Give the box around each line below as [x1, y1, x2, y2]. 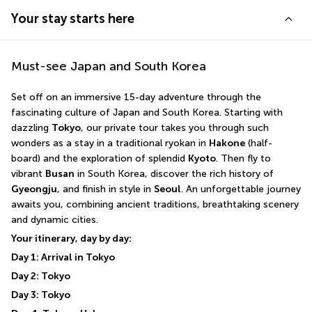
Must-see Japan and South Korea [11, 58, 206, 74]
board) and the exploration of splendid [11, 152, 188, 164]
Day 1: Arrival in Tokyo [11, 251, 115, 263]
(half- [245, 136, 272, 149]
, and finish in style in [57, 182, 154, 195]
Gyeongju [11, 182, 57, 195]
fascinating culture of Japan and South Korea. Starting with [11, 106, 283, 118]
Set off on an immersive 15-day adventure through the [11, 91, 261, 103]
